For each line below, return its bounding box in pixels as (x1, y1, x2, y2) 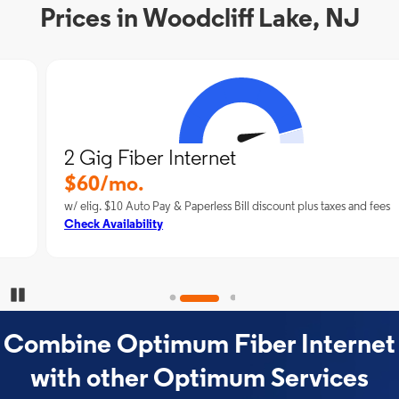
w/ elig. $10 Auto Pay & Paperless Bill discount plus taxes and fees (22, 200, 348, 214)
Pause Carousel (25, 288, 102, 301)
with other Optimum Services (30, 366, 369, 394)
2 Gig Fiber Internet (22, 149, 194, 170)
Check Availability (22, 218, 121, 232)
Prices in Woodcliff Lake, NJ (39, 6, 360, 34)
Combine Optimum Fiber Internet (4, 332, 395, 360)
